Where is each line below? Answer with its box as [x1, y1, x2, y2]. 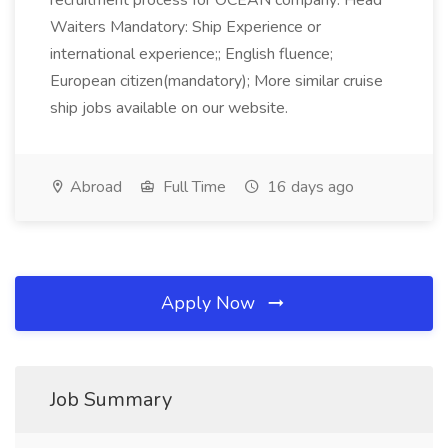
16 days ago [263, 176, 354, 198]
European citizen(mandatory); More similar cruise [50, 70, 383, 92]
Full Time [159, 176, 226, 198]
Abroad [66, 176, 122, 198]
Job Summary [50, 386, 172, 413]
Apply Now [161, 291, 260, 315]
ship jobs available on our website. [50, 97, 288, 119]
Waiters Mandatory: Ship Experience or [50, 16, 321, 38]
